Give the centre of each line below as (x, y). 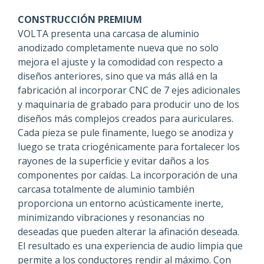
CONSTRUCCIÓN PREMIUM (80, 20)
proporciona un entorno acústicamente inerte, (121, 204)
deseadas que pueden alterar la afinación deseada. (128, 232)
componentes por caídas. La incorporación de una (128, 175)
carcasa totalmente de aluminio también (106, 189)
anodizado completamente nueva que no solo (118, 48)
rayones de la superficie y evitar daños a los (113, 161)
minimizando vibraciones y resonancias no (111, 218)
